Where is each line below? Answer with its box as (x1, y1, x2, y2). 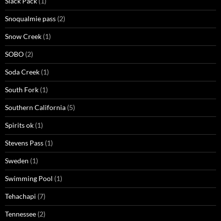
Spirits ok (5, 121, 34, 130)
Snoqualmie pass (5, 14, 56, 23)
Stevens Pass (5, 139, 43, 147)
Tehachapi (5, 192, 36, 201)
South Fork (5, 85, 38, 94)
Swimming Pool (5, 174, 53, 183)
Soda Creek (5, 68, 39, 76)
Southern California (5, 103, 66, 112)
